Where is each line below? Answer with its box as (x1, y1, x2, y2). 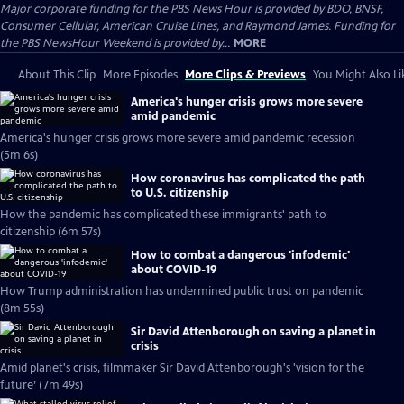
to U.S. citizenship (131, 185, 229, 200)
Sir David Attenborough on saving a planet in (131, 324, 376, 339)
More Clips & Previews (185, 68, 306, 82)
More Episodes (103, 68, 178, 82)
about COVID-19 (131, 262, 217, 277)
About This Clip (18, 68, 96, 82)
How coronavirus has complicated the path (131, 170, 365, 186)
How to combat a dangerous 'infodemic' (131, 247, 350, 262)
